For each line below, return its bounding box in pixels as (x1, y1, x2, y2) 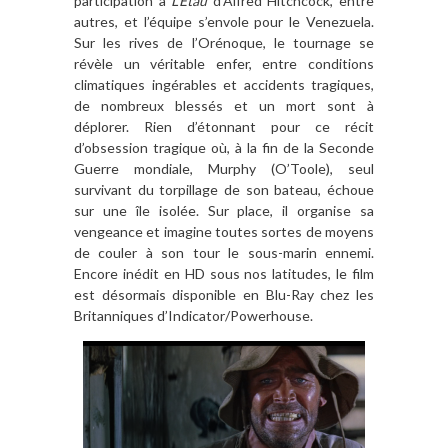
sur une (74, 202, 136, 220)
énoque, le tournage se (214, 34, 375, 52)
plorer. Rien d (90, 118, 195, 136)
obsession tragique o (84, 139, 219, 157)
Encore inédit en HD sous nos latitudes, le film (74, 265, 374, 283)
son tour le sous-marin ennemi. (161, 244, 375, 262)
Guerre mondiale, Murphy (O (74, 160, 287, 178)
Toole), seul (290, 160, 374, 178)
